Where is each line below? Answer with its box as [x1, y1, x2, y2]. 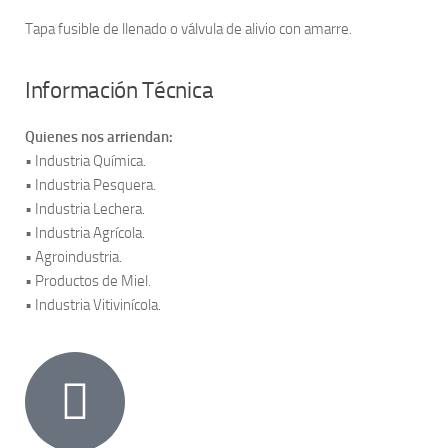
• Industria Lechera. [25, 200, 145, 218]
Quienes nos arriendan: [25, 128, 173, 146]
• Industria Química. [25, 152, 146, 170]
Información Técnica [25, 77, 214, 104]
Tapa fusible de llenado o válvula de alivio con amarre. [25, 20, 352, 38]
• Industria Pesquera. [25, 176, 156, 194]
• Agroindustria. [25, 248, 122, 266]
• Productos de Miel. [25, 272, 151, 290]
